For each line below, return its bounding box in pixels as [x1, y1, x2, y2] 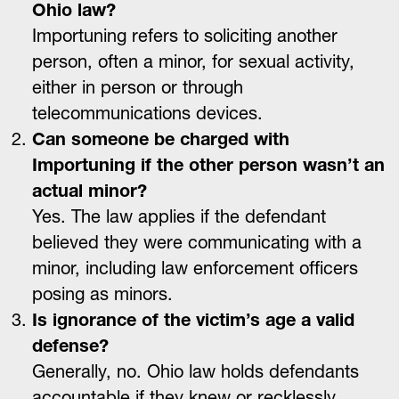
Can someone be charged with [32, 128, 289, 150]
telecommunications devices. [32, 102, 263, 124]
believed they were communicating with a [32, 232, 362, 253]
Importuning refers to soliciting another [32, 25, 338, 46]
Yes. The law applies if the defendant [32, 206, 326, 227]
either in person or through [32, 77, 243, 98]
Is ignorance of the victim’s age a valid [32, 309, 354, 330]
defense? [32, 335, 109, 356]
